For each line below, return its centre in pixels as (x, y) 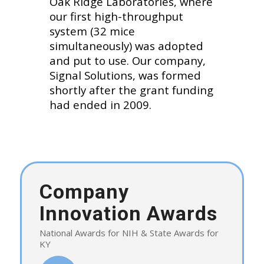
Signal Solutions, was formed (125, 75)
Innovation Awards (128, 214)
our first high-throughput (116, 16)
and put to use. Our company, (127, 60)
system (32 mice (92, 31)
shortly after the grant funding (131, 90)
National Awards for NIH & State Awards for (129, 232)
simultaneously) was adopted (126, 45)
